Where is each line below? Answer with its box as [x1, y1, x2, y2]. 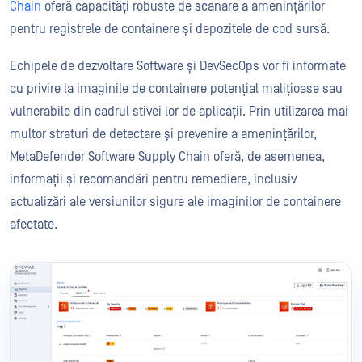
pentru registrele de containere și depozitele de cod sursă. [10, 22, 333, 37]
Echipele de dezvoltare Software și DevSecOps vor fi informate [10, 59, 346, 74]
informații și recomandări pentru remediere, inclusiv [10, 172, 297, 187]
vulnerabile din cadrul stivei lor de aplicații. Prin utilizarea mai [10, 104, 348, 120]
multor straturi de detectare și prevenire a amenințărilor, [10, 127, 317, 142]
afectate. [10, 217, 61, 233]
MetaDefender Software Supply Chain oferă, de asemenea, [10, 149, 325, 165]
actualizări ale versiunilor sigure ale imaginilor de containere [10, 195, 341, 210]
